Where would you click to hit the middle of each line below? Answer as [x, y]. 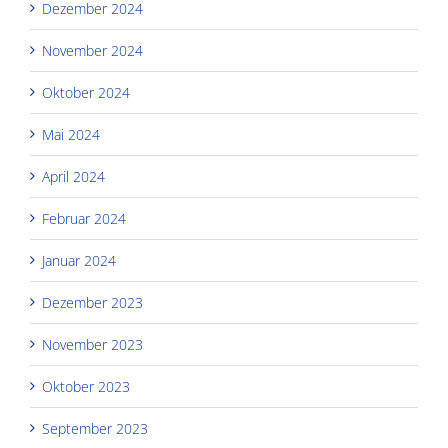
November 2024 [92, 50]
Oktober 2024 [86, 92]
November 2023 [92, 344]
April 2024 [73, 176]
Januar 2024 [79, 260]
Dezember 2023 [92, 302]
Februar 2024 [84, 218]
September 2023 [95, 428]
